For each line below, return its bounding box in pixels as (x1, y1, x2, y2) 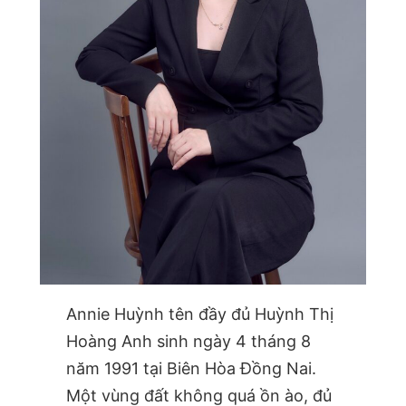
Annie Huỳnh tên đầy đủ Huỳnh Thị (65, 304, 333, 324)
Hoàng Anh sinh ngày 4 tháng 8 (65, 331, 311, 351)
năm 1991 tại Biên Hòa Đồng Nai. (65, 358, 316, 378)
